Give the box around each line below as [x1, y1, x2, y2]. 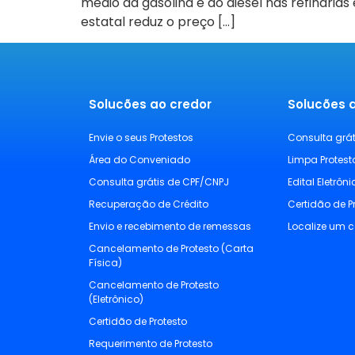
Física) [89, 255, 122, 269]
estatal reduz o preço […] [81, 12, 235, 31]
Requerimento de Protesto [89, 336, 212, 350]
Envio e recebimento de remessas [89, 219, 251, 233]
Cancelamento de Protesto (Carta [89, 241, 254, 255]
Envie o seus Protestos [89, 130, 193, 144]
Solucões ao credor [89, 95, 212, 113]
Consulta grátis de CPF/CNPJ [89, 174, 229, 189]
